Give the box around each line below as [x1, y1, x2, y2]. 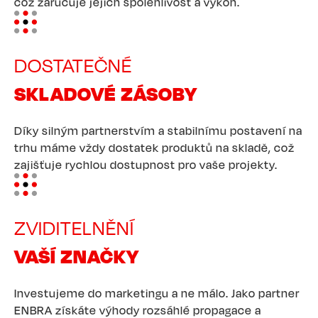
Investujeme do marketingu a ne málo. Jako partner [14, 285, 300, 300]
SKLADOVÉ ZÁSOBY [14, 81, 197, 105]
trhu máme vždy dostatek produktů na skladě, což [14, 140, 295, 155]
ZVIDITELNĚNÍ [14, 216, 134, 239]
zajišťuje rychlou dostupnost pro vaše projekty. [14, 157, 278, 172]
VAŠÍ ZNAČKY [14, 243, 139, 268]
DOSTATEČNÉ [14, 53, 132, 77]
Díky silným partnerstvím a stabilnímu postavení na [14, 123, 302, 138]
